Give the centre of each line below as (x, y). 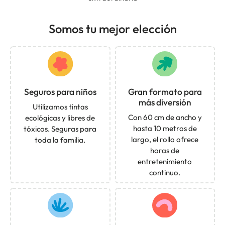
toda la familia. (60, 140)
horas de (165, 150)
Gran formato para (165, 92)
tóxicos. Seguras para (60, 129)
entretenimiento (165, 161)
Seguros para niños (60, 92)
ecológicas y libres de (60, 118)
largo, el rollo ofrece (165, 139)
